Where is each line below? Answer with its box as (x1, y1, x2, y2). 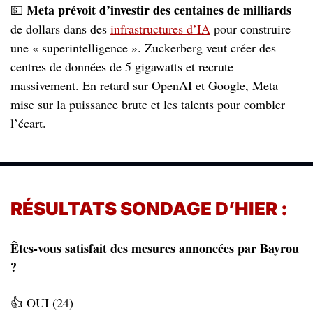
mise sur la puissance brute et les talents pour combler (10, 96, 285, 112)
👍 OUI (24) (10, 294, 73, 311)
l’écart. (10, 115, 46, 131)
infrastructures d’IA (110, 20, 210, 37)
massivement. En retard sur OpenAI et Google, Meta (10, 77, 278, 94)
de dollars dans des (10, 20, 110, 37)
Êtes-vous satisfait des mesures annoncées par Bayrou (10, 239, 299, 257)
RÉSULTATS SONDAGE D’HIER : (10, 198, 291, 219)
